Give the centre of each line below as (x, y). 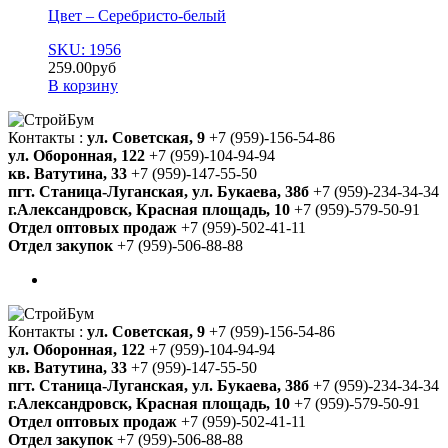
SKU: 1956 (84, 50)
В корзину (83, 86)
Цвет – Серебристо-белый (137, 16)
